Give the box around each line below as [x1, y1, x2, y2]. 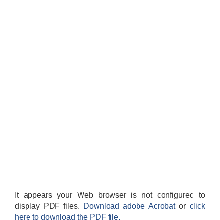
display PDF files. [15, 202, 83, 211]
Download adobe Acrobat [83, 202, 179, 211]
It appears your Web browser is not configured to [15, 191, 205, 200]
